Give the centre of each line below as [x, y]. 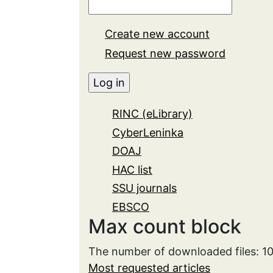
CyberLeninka [148, 132]
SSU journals [144, 188]
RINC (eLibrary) [152, 114]
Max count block [165, 227]
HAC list [132, 169]
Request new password [165, 53]
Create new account [157, 34]
